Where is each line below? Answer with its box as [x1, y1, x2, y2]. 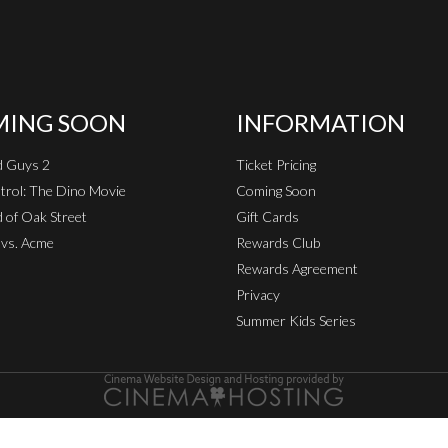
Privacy [236, 285, 280, 303]
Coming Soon [236, 181, 316, 199]
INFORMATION [236, 107, 405, 137]
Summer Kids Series [236, 311, 356, 329]
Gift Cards [236, 207, 299, 225]
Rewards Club [236, 233, 320, 251]
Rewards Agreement [236, 259, 358, 277]
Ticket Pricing [236, 155, 316, 173]
